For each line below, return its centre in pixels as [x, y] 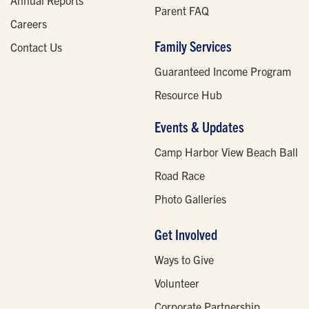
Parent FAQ [182, 11]
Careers [29, 24]
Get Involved [186, 235]
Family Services [193, 46]
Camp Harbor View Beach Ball [226, 152]
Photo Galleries [190, 199]
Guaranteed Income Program [223, 71]
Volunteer [177, 283]
